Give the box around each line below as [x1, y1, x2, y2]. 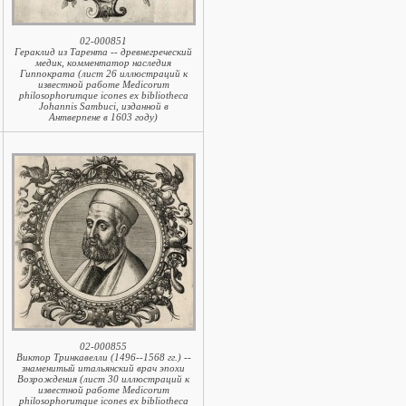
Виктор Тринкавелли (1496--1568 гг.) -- [15, 352, 191, 362]
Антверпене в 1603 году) [49, 111, 158, 122]
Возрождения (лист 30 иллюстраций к [17, 373, 189, 384]
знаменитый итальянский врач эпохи [22, 362, 185, 373]
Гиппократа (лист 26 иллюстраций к [19, 68, 188, 79]
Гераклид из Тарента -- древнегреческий [14, 46, 192, 57]
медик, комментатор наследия [35, 57, 171, 68]
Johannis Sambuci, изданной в [38, 101, 169, 111]
